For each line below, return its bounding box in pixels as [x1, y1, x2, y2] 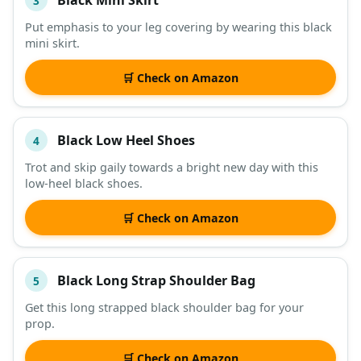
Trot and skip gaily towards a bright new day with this [25, 160, 318, 176]
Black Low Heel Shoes [57, 131, 195, 149]
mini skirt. [25, 35, 80, 52]
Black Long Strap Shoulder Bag [57, 271, 255, 289]
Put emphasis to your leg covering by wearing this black [25, 19, 332, 35]
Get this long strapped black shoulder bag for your [25, 300, 304, 316]
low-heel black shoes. [25, 176, 143, 192]
